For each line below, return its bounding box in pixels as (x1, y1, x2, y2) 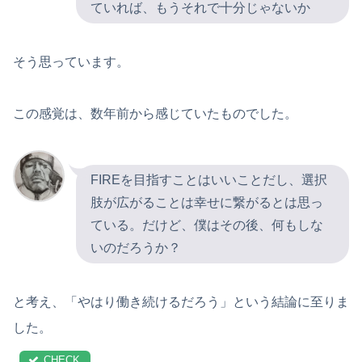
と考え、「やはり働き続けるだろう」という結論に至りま (13, 294, 349, 309)
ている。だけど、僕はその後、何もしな (90, 217, 323, 232)
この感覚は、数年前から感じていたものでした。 (13, 107, 297, 121)
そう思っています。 (13, 55, 129, 69)
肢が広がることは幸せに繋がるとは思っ (90, 195, 323, 209)
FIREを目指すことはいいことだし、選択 (90, 172, 327, 187)
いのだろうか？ (90, 240, 181, 255)
